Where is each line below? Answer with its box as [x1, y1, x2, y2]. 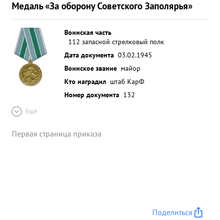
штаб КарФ [110, 77, 144, 86]
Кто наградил [64, 77, 106, 86]
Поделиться [152, 207, 192, 217]
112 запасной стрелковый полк [68, 37, 164, 46]
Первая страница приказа [12, 129, 102, 138]
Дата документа [64, 50, 114, 59]
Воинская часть [64, 27, 111, 37]
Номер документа [64, 90, 119, 99]
